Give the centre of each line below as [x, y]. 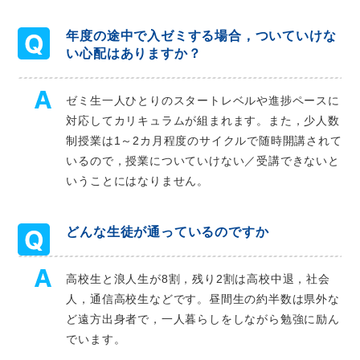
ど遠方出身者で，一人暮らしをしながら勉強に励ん [203, 319]
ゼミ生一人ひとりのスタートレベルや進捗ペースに [203, 101]
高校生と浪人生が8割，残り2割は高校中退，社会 [198, 279]
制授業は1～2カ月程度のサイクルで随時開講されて [204, 141]
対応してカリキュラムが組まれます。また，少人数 [203, 121]
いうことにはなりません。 [138, 181]
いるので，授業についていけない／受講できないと [203, 161]
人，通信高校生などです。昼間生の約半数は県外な [203, 299]
